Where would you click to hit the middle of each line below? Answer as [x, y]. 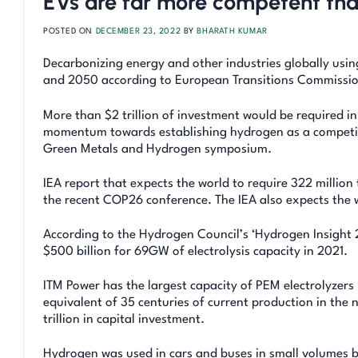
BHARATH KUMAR [232, 32]
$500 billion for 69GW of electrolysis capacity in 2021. [195, 251]
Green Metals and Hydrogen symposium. [157, 149]
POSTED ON [70, 32]
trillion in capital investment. [124, 319]
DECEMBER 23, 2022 [138, 32]
